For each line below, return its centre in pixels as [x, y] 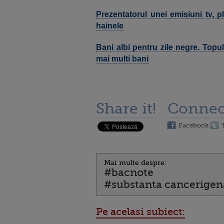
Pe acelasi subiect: [140, 212]
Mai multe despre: [135, 162]
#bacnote [129, 172]
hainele [110, 26]
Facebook [194, 125]
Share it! [126, 108]
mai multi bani [122, 59]
